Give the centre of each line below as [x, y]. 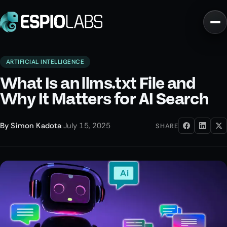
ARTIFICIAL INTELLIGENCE [45, 62]
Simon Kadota [36, 126]
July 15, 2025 [87, 126]
